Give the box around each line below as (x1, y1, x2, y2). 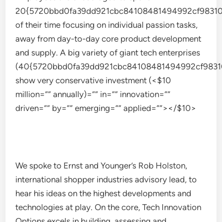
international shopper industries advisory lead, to (15, 174, 197, 184)
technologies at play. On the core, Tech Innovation (15, 202, 202, 212)
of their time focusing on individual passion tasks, (15, 20, 198, 30)
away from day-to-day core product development (15, 34, 202, 44)
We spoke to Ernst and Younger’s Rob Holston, (15, 161, 188, 170)
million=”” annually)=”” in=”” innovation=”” (15, 89, 171, 99)
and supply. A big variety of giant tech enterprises (15, 48, 201, 57)
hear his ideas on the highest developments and (15, 188, 192, 198)
